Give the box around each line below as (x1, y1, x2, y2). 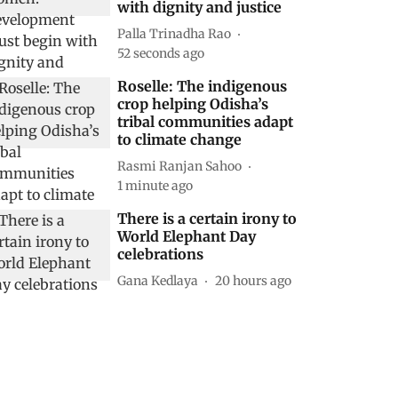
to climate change (117, 131, 243, 148)
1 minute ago (117, 178, 194, 194)
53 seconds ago (117, 45, 205, 61)
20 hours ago (215, 272, 292, 289)
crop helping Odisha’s (117, 95, 269, 113)
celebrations (117, 245, 204, 263)
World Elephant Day (117, 227, 257, 245)
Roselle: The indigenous (117, 77, 288, 95)
